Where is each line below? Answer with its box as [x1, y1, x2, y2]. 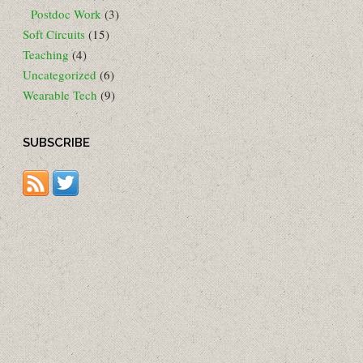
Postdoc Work [31, 6, 101, 23]
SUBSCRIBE [23, 135, 90, 151]
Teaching [23, 46, 69, 63]
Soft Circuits [23, 26, 85, 43]
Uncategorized [23, 66, 96, 83]
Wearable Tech [23, 87, 97, 104]
